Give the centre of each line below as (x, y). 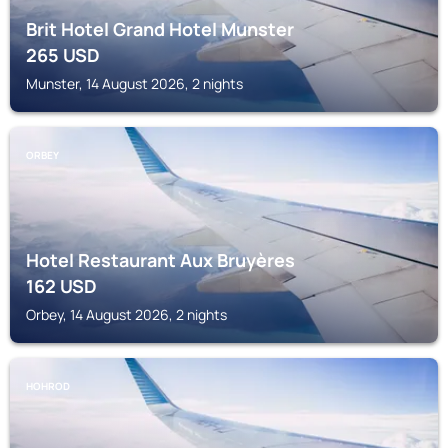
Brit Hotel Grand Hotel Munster (160, 29)
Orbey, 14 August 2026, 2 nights (126, 314)
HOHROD (48, 386)
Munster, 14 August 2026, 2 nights (134, 83)
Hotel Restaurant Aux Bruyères (160, 260)
